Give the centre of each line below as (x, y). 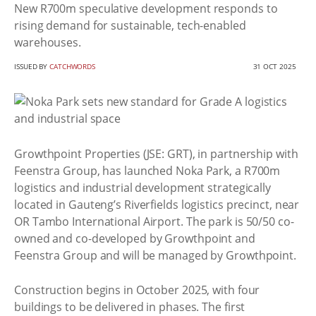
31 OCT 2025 (274, 66)
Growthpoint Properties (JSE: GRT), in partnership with (156, 153)
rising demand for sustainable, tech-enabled (130, 25)
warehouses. (48, 42)
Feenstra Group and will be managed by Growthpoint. (155, 255)
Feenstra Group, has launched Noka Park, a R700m (147, 170)
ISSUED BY (32, 66)
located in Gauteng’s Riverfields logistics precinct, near (157, 204)
